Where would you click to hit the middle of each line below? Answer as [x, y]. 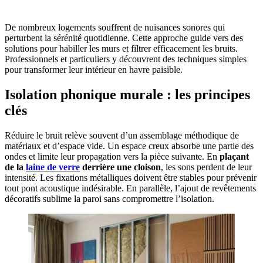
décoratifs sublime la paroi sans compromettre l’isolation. [109, 199]
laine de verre [53, 167]
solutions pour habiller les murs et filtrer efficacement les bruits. [121, 49]
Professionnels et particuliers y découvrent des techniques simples [126, 59]
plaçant [234, 157]
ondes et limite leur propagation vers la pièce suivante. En [112, 157]
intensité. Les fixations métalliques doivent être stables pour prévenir [131, 178]
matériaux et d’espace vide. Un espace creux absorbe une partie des [129, 146]
